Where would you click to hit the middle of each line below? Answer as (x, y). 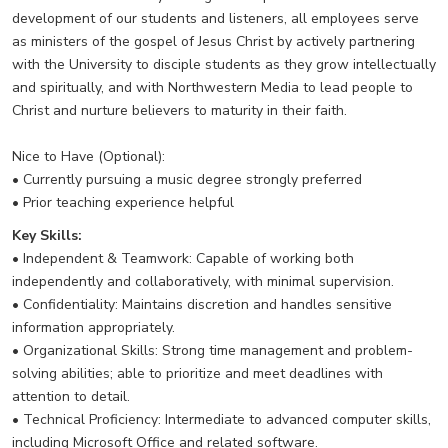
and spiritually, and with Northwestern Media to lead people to (212, 88)
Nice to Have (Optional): (88, 157)
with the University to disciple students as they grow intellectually (224, 65)
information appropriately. (93, 327)
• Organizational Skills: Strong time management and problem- (212, 350)
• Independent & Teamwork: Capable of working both (183, 258)
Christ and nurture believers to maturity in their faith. (179, 111)
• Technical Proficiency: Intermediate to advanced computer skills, (221, 419)
